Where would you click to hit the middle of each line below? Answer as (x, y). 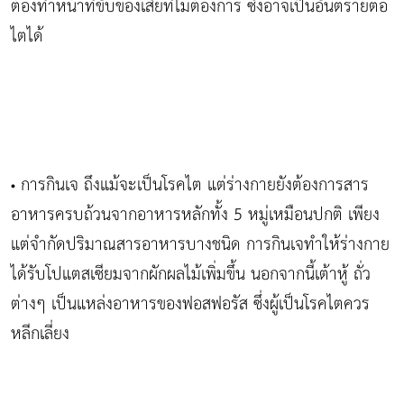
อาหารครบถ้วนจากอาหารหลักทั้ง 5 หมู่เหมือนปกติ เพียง (195, 215)
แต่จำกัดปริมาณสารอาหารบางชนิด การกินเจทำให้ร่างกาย (200, 244)
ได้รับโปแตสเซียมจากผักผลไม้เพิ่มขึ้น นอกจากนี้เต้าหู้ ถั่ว (191, 274)
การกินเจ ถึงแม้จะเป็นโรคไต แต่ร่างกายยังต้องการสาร (192, 185)
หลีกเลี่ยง (40, 334)
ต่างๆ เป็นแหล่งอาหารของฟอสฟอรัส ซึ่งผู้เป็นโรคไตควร (190, 304)
